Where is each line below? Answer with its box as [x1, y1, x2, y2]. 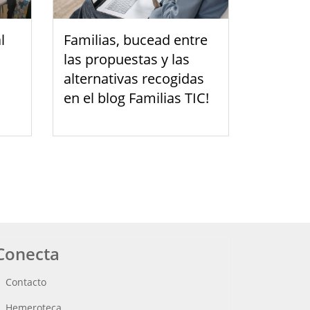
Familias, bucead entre [64, 30, 208, 50]
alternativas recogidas [64, 69, 204, 89]
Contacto [6, 275, 46, 289]
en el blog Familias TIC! [64, 89, 209, 108]
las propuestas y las [64, 50, 190, 69]
